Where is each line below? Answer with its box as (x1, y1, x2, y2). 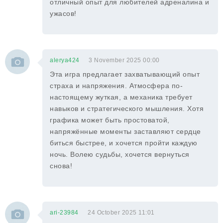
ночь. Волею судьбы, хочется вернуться (50, 150, 190, 158)
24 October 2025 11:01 (88, 209, 155, 216)
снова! (50, 162, 72, 170)
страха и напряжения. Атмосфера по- (50, 82, 183, 90)
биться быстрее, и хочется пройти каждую (50, 139, 198, 147)
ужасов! (50, 9, 77, 17)
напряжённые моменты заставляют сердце (50, 127, 201, 135)
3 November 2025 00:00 (89, 57, 160, 64)
